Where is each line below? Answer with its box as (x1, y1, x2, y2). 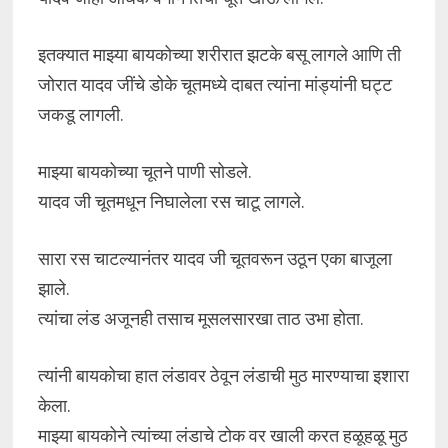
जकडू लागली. (37, 103, 124, 126)
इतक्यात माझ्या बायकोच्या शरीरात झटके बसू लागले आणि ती (37, 43, 401, 66)
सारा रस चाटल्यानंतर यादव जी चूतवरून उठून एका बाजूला (37, 247, 392, 270)
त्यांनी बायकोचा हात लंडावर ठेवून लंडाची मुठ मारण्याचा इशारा (37, 364, 409, 387)
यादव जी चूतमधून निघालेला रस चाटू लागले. (37, 190, 305, 213)
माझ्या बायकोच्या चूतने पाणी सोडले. (37, 160, 252, 183)
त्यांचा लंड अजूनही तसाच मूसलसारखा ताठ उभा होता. (37, 307, 364, 330)
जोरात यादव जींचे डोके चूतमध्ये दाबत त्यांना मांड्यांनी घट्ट (37, 73, 392, 96)
